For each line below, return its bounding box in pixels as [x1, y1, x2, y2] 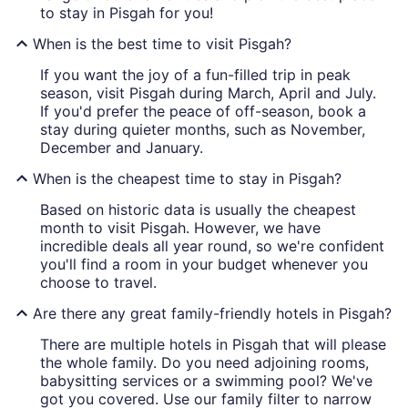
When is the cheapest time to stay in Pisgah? [33, 169, 342, 189]
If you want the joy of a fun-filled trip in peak [40, 66, 351, 85]
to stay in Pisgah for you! [40, 4, 213, 23]
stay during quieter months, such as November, [40, 120, 365, 139]
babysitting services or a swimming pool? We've [40, 372, 372, 391]
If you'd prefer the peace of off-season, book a [40, 102, 366, 121]
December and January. [40, 138, 203, 158]
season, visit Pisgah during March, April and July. [40, 84, 376, 103]
